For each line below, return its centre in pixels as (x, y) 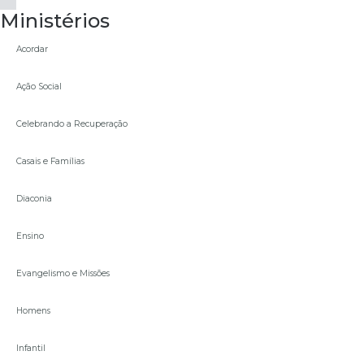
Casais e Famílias (50, 161)
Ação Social (39, 86)
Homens (33, 310)
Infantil (31, 348)
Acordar (32, 49)
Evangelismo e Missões (63, 273)
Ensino (30, 236)
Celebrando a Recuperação (72, 123)
